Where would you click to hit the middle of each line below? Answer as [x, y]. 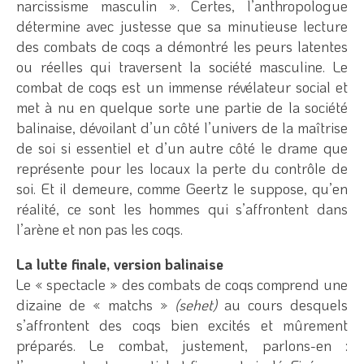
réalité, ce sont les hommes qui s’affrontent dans [182, 208]
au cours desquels [282, 304]
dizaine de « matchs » [96, 304]
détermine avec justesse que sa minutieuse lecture [182, 26]
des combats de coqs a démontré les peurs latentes [182, 46]
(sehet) [196, 304]
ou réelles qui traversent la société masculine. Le [182, 66]
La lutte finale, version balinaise [120, 264]
